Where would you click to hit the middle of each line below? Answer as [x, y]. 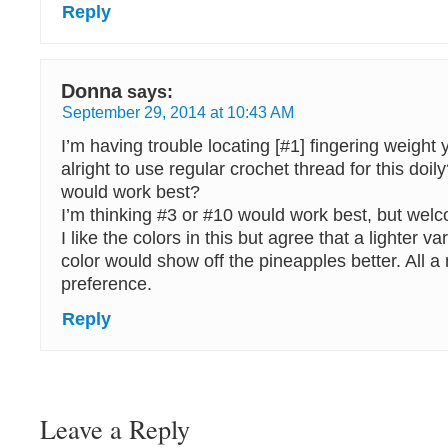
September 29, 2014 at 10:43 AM [178, 112]
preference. [106, 284]
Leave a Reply [115, 428]
